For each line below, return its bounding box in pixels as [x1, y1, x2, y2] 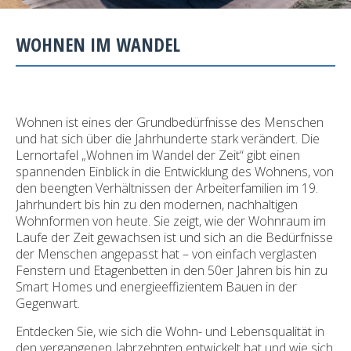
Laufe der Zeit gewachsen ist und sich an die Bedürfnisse [16, 228, 333, 246]
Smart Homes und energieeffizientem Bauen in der [16, 277, 297, 295]
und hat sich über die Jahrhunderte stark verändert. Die [16, 129, 320, 147]
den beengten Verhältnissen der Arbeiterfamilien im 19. [16, 179, 318, 197]
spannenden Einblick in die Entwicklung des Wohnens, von [16, 162, 334, 180]
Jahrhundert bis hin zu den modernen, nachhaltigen [16, 195, 298, 213]
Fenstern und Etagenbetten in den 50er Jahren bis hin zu [16, 261, 327, 279]
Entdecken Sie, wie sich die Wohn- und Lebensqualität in [16, 322, 324, 340]
